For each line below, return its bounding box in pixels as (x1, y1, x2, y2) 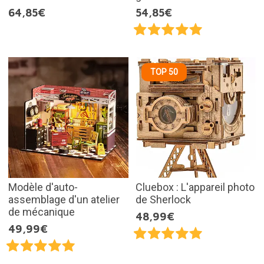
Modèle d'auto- (8, 180, 78, 193)
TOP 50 (150, 67, 178, 77)
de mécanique (8, 205, 75, 218)
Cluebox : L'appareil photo (136, 180, 255, 193)
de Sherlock (136, 193, 191, 206)
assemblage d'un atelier (8, 193, 120, 206)
